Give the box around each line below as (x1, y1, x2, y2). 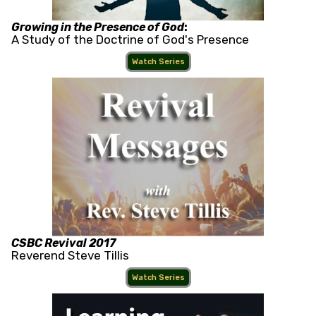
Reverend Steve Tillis (11, 248, 129, 263)
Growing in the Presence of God (11, 20, 184, 35)
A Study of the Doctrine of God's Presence (11, 32, 249, 47)
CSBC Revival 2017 (11, 236, 116, 250)
